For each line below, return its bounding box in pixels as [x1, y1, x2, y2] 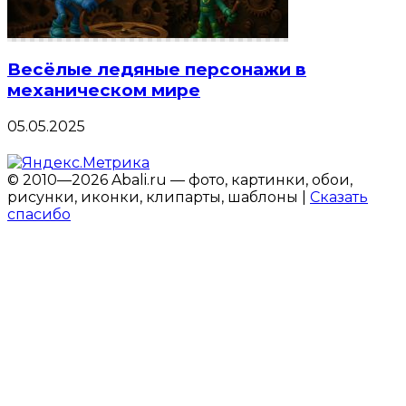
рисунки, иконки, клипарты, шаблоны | [7, 188, 310, 207]
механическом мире [7, 80, 200, 101]
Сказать [310, 188, 368, 207]
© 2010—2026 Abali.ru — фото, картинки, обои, [7, 171, 353, 189]
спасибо [7, 206, 71, 224]
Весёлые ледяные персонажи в [7, 59, 306, 81]
